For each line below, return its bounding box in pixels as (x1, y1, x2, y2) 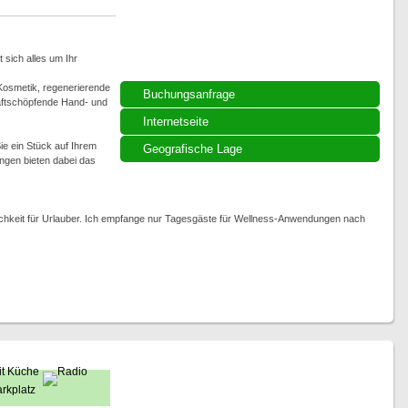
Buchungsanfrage (142, 87, 235, 101)
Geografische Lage (142, 142, 242, 156)
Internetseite (142, 115, 209, 128)
